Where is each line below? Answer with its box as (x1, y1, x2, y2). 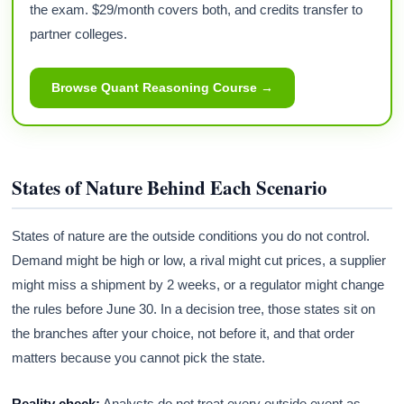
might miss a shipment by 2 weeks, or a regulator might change (12, 276, 385, 292)
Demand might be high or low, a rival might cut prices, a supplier (12, 252, 387, 268)
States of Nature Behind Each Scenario (12, 173, 328, 201)
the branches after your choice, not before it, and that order (12, 325, 355, 341)
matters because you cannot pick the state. (12, 349, 266, 365)
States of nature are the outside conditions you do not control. (12, 227, 371, 243)
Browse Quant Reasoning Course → (51, 79, 274, 95)
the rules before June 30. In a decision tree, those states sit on (12, 300, 376, 317)
